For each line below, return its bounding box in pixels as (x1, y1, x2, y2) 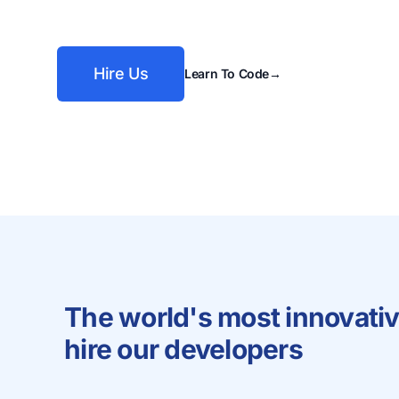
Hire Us (94, 64, 149, 83)
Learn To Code (184, 66, 270, 81)
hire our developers (64, 333, 303, 365)
